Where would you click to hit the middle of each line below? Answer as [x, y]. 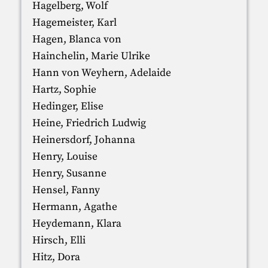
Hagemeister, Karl [74, 22]
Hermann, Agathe [74, 207]
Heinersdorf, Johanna [83, 140]
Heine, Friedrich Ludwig [89, 123]
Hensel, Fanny [66, 190]
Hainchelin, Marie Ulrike [91, 56]
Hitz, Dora [56, 257]
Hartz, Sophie [64, 89]
